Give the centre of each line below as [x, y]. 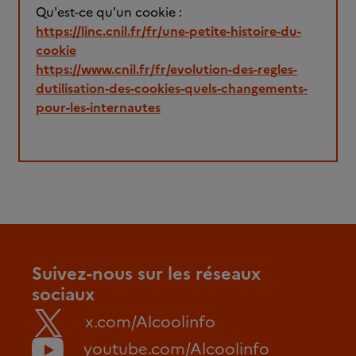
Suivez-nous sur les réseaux [146, 274]
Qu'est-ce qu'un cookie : [109, 12]
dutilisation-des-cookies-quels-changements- [172, 88]
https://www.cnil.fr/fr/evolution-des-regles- [166, 69]
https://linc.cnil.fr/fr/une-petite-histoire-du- [168, 31]
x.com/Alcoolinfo [150, 321]
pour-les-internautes [98, 107]
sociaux [63, 294]
